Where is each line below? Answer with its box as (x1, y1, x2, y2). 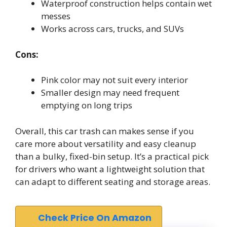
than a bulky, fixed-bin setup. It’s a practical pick (15, 150, 209, 162)
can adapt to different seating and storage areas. (15, 175, 210, 187)
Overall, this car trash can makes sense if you (15, 125, 194, 137)
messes (41, 10, 70, 22)
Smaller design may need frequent (41, 87, 179, 98)
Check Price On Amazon (38, 212, 152, 224)
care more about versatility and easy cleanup (15, 137, 196, 149)
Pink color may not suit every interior (41, 74, 188, 86)
